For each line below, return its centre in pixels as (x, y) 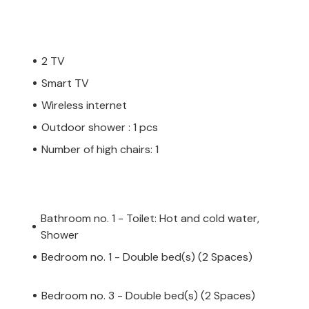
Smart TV (65, 83)
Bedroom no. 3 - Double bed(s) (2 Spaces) (148, 295)
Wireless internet (84, 105)
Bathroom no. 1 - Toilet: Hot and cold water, (150, 218)
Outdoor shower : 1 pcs (100, 127)
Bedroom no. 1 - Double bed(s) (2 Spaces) (147, 257)
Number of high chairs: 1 (100, 149)
